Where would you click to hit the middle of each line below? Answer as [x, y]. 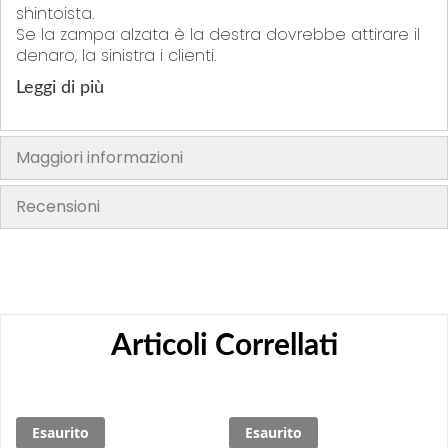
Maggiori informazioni [99, 157]
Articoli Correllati [224, 345]
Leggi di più [60, 87]
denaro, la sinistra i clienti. [116, 55]
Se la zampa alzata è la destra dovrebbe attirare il [218, 34]
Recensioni [58, 206]
